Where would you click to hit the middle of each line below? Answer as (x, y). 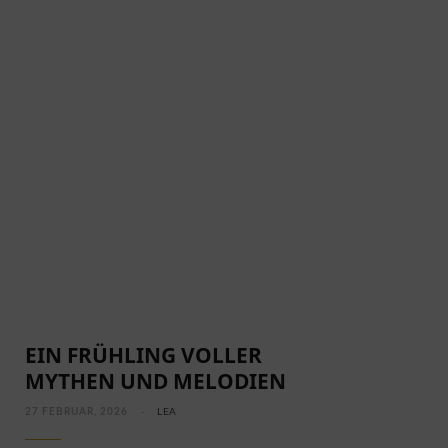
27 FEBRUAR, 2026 (76, 412)
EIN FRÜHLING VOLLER (143, 355)
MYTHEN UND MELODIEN (155, 381)
